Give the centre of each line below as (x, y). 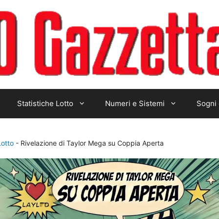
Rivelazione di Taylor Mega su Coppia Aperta (92, 143)
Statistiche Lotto (45, 103)
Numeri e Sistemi (135, 103)
